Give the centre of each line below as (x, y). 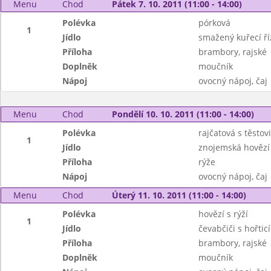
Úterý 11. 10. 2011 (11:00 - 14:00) (179, 195)
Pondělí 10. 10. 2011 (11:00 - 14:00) (183, 114)
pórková (214, 23)
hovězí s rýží (223, 214)
